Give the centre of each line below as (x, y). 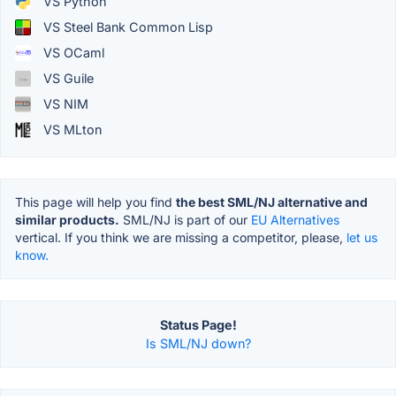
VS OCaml (72, 53)
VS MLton (71, 130)
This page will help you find (95, 202)
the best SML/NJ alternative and (272, 202)
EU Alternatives (295, 220)
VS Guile (67, 79)
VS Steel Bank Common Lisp (126, 27)
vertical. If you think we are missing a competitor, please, (181, 238)
